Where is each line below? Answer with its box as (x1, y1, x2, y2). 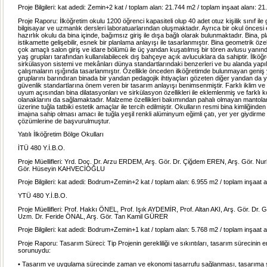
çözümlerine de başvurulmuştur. (18, 117, 110, 125)
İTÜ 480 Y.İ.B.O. (18, 144, 65, 152)
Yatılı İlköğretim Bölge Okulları (18, 131, 104, 138)
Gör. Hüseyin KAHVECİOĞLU (18, 164, 105, 172)
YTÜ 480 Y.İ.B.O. (18, 192, 67, 200)
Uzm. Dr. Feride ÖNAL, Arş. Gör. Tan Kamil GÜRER (18, 212, 168, 220)
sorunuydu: (18, 247, 51, 254)
